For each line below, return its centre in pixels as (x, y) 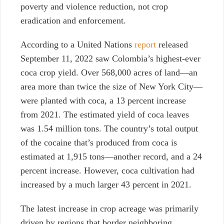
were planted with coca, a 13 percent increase (103, 101)
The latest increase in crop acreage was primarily (109, 209)
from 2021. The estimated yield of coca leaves (105, 115)
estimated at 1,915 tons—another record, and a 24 (111, 157)
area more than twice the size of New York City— (111, 87)
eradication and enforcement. (73, 21)
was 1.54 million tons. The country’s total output (109, 129)
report (145, 45)
